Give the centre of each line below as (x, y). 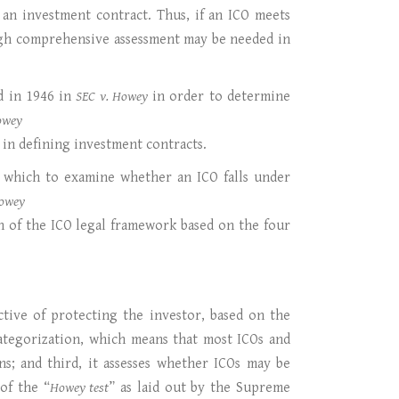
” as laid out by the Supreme (200, 388)
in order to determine (219, 97)
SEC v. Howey (112, 97)
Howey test (79, 388)
